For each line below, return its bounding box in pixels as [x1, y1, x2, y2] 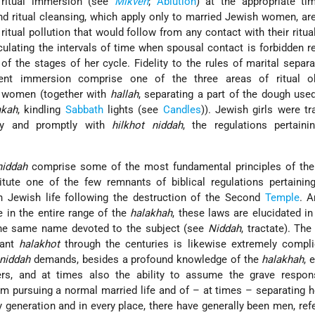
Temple [264, 191, 300, 204]
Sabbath [65, 103, 103, 116]
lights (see [103, 103, 163, 116]
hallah [110, 87, 139, 101]
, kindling [18, 103, 65, 116]
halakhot [18, 237, 60, 250]
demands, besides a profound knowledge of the [30, 252, 262, 266]
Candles [162, 103, 201, 116]
